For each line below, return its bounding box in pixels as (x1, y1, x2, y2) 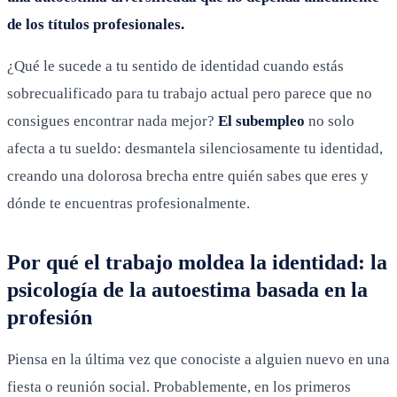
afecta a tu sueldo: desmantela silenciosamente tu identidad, (7, 139, 383, 157)
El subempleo (218, 112, 305, 129)
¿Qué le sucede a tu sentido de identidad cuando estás (7, 57, 344, 74)
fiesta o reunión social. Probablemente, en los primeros (7, 378, 351, 395)
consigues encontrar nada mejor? (7, 112, 218, 129)
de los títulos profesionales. (7, 15, 184, 33)
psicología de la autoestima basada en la (7, 277, 368, 301)
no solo (305, 112, 354, 129)
